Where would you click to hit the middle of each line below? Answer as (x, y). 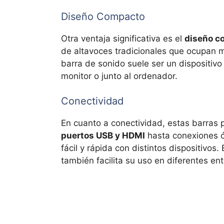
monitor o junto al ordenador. (119, 76)
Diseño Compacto (103, 16)
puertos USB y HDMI (103, 136)
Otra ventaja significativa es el (123, 38)
